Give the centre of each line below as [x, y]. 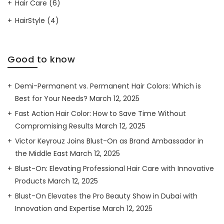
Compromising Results [54, 126]
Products [30, 181]
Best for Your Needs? [51, 98]
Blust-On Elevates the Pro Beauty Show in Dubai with [106, 196]
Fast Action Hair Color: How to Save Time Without [100, 113]
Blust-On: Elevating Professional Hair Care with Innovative [114, 168]
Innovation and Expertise [58, 208]
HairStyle [30, 20]
